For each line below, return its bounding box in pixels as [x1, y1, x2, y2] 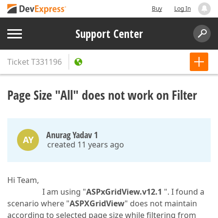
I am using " [7, 186, 86, 197]
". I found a [162, 186, 204, 197]
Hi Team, [7, 175, 39, 185]
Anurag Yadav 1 [46, 129, 98, 141]
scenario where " [7, 198, 70, 209]
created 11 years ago [47, 139, 124, 150]
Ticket [7, 56, 29, 67]
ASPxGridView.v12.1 [86, 186, 162, 197]
